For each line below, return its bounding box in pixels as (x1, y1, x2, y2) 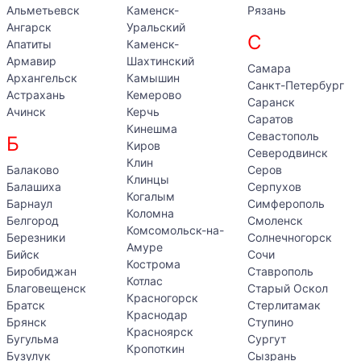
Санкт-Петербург (247, 78, 344, 92)
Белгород (6, 214, 59, 227)
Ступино (247, 315, 293, 329)
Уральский (127, 20, 186, 34)
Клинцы (127, 172, 170, 186)
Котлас (127, 274, 164, 288)
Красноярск (127, 325, 194, 338)
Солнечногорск (247, 230, 332, 244)
